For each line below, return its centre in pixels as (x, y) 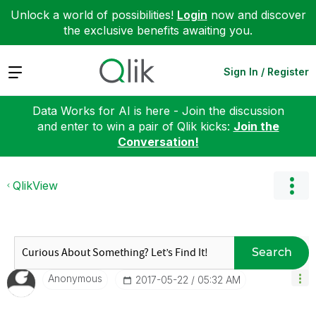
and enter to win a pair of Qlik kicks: (135, 126)
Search (272, 252)
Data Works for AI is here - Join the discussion (158, 110)
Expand (27, 71)
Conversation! (158, 141)
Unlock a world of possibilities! (93, 15)
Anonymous (75, 278)
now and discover (256, 15)
